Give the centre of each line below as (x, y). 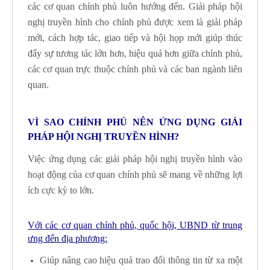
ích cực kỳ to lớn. (61, 190)
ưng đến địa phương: (67, 238)
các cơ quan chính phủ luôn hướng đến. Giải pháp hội (135, 6)
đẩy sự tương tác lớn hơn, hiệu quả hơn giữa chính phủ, (135, 53)
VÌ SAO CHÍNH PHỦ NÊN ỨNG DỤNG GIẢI (135, 122)
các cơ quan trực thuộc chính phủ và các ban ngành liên (135, 69)
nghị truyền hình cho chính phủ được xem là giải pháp (135, 22)
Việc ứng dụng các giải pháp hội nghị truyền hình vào (135, 159)
